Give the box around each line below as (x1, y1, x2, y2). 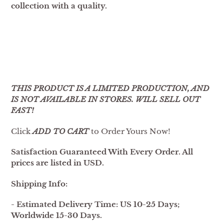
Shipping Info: (11, 178, 67, 188)
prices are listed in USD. (11, 158, 104, 168)
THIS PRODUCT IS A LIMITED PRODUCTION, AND (11, 83, 209, 93)
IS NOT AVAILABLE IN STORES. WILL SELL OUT (11, 94, 200, 104)
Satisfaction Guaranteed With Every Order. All (11, 147, 193, 157)
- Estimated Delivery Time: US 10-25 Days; (11, 199, 179, 209)
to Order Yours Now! (91, 126, 170, 136)
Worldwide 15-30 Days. (11, 210, 102, 220)
